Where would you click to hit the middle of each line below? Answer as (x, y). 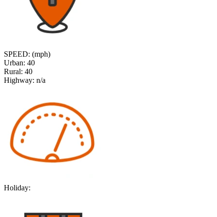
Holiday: (17, 188)
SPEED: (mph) (27, 54)
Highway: (19, 80)
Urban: (15, 63)
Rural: (13, 72)
